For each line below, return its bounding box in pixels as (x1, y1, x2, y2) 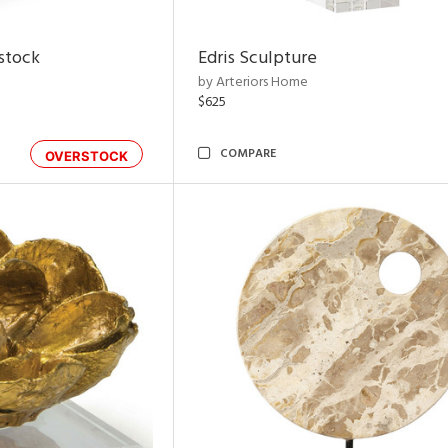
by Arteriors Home (198, 71, 308, 94)
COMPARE (220, 144, 276, 164)
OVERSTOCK (45, 148, 128, 164)
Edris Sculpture (198, 44, 317, 73)
